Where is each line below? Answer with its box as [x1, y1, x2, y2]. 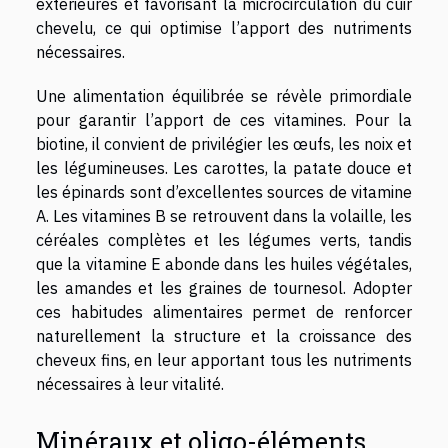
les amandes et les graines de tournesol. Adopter [36, 277, 412, 298]
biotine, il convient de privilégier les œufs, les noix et [36, 133, 412, 154]
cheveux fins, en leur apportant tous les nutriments [36, 349, 412, 370]
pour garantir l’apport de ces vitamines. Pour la [36, 109, 412, 130]
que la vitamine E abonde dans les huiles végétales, [36, 253, 412, 274]
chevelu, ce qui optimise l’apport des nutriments [36, 17, 412, 38]
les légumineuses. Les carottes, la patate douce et [36, 157, 412, 178]
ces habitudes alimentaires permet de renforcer [36, 301, 412, 322]
